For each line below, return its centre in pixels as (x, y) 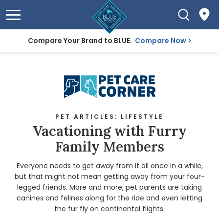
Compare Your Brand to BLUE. (80, 41)
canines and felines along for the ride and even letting (109, 198)
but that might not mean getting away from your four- (109, 177)
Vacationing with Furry (109, 131)
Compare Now (160, 41)
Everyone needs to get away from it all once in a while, (109, 166)
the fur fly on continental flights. (109, 209)
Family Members (109, 147)
